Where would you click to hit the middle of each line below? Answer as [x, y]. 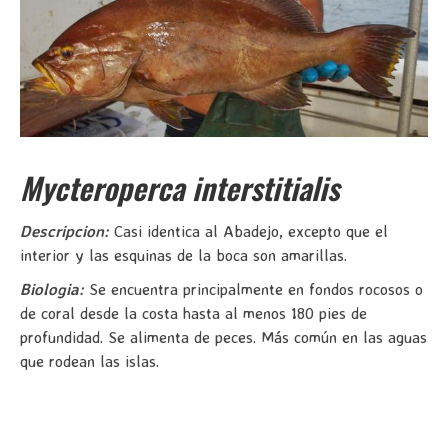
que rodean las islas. [89, 360]
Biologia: [52, 288]
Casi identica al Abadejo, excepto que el [248, 230]
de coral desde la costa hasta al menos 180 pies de [193, 312]
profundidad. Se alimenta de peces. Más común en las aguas [223, 336]
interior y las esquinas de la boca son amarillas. [183, 254]
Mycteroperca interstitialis [179, 187]
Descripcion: [64, 230]
